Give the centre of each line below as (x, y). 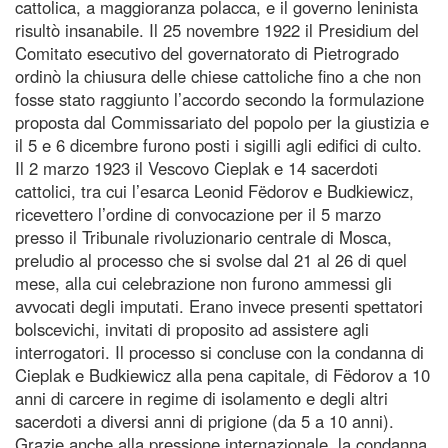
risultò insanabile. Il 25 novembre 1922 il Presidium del (217, 29)
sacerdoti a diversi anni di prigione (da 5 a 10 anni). (204, 420)
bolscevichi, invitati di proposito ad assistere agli (192, 328)
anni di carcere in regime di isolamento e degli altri (201, 397)
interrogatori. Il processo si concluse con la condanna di (219, 351)
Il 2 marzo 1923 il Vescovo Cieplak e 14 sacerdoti (196, 167)
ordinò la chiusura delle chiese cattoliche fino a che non (218, 75)
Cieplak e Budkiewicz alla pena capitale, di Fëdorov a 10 (222, 374)
